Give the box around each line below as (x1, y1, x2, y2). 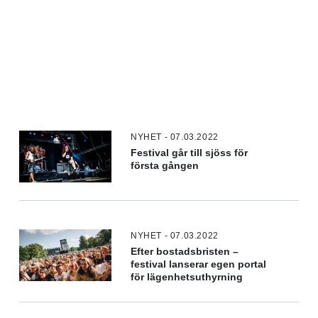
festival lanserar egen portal (131, 258, 267, 270)
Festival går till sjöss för (131, 147, 248, 158)
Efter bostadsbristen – (131, 246, 239, 257)
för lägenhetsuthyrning (131, 271, 243, 283)
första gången (131, 160, 199, 171)
